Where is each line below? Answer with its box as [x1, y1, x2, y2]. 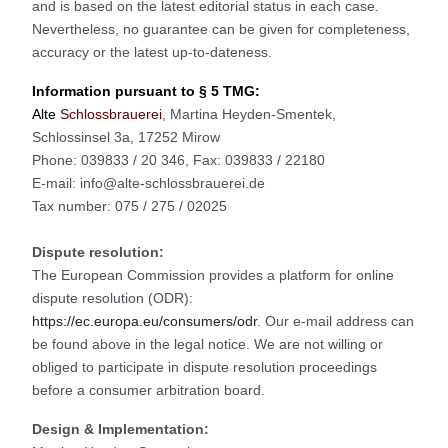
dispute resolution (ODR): [32, 289, 193, 306]
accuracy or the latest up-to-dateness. [32, 43, 272, 60]
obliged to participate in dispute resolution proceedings [32, 358, 377, 375]
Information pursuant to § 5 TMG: [32, 82, 260, 99]
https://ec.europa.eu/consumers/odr [32, 312, 257, 329]
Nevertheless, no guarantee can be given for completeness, [32, 20, 410, 37]
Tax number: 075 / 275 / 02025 [32, 197, 227, 214]
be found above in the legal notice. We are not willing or [32, 335, 383, 352]
